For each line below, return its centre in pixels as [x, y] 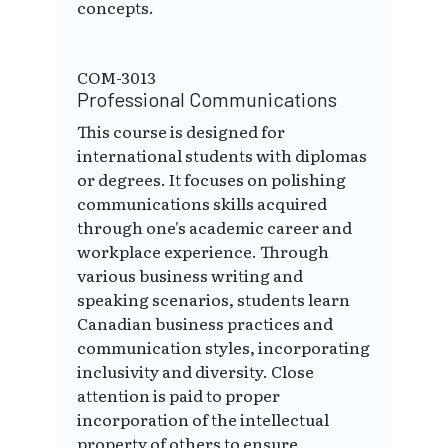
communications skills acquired [202, 203]
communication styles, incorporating [223, 347]
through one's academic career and [214, 227]
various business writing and [190, 275]
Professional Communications [207, 99]
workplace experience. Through [203, 251]
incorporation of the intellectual [203, 419]
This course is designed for [181, 131]
